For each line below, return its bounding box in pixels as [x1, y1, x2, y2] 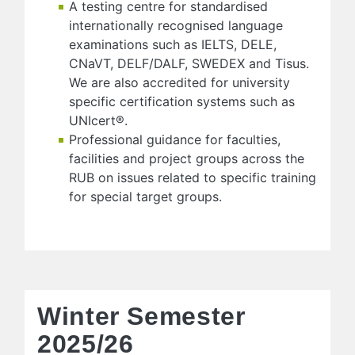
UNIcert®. [69, 112, 128, 128]
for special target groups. [69, 188, 222, 204]
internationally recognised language [69, 17, 283, 33]
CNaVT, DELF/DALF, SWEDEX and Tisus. [69, 55, 309, 71]
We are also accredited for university [69, 74, 290, 90]
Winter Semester [37, 301, 246, 330]
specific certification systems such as [69, 93, 295, 109]
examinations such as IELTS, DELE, [69, 36, 277, 52]
